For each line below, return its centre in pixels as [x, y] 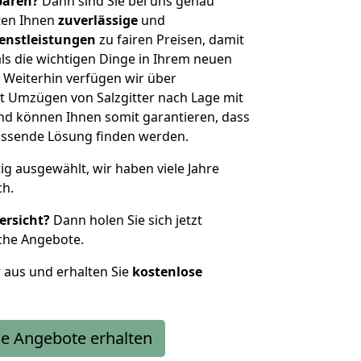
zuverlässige [98, 20]
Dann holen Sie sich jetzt [126, 220]
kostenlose [167, 272]
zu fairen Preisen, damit [170, 39]
